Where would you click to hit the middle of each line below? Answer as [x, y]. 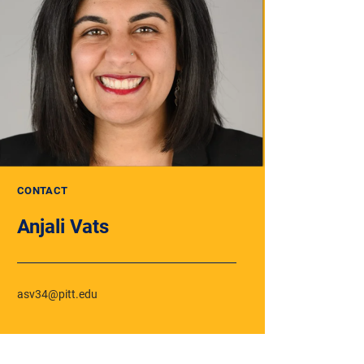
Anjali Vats [63, 225]
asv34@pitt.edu [57, 293]
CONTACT [43, 190]
